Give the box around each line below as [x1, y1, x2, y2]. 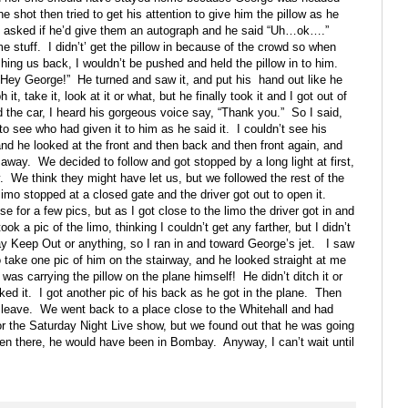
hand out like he [259, 73, 342, 87]
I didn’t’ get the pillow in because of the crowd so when [48, 40, 336, 55]
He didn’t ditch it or [243, 270, 342, 284]
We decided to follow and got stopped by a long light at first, [38, 155, 354, 169]
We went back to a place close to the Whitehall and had [40, 302, 333, 317]
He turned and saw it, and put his [77, 73, 251, 87]
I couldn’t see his [237, 122, 327, 137]
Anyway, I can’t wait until [223, 335, 354, 350]
